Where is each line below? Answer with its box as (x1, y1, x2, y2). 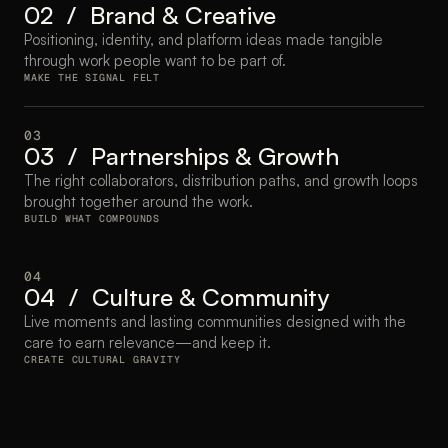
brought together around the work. (24, 192, 253, 211)
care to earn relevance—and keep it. (24, 333, 271, 352)
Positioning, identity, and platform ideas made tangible (24, 30, 383, 49)
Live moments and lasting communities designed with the (24, 312, 406, 331)
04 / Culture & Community (24, 282, 329, 312)
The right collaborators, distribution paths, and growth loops (24, 171, 418, 190)
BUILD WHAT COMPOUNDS (24, 212, 160, 225)
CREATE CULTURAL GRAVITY (24, 353, 181, 366)
